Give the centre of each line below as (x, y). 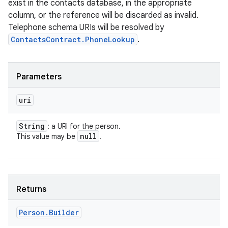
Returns (31, 189)
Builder (64, 212)
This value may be (47, 136)
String (32, 126)
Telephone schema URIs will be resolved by (86, 27)
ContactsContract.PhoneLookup (73, 39)
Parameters (39, 77)
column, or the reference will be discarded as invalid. (103, 15)
